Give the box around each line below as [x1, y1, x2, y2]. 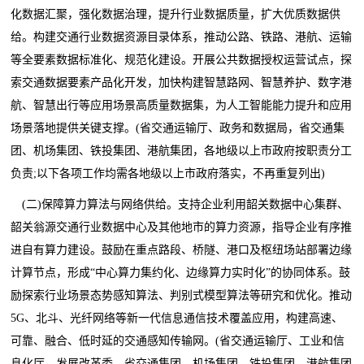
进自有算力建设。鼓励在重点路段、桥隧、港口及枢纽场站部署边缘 [11, 243, 353, 256]
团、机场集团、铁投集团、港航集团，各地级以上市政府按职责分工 [11, 144, 353, 157]
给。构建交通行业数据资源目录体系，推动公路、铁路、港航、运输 [11, 30, 353, 43]
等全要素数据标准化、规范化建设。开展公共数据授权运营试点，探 [11, 53, 353, 66]
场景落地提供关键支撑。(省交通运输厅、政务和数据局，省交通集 [11, 121, 345, 134]
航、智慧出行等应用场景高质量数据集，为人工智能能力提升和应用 [11, 98, 353, 111]
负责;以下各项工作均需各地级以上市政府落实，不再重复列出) [11, 167, 326, 180]
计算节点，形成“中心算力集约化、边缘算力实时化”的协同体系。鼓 [11, 266, 351, 279]
